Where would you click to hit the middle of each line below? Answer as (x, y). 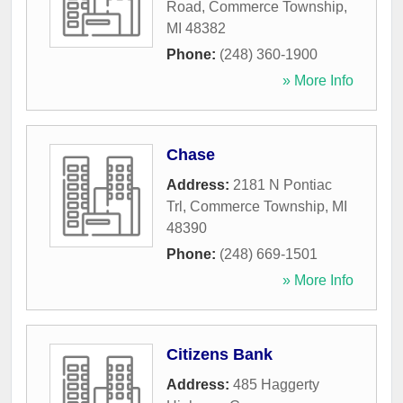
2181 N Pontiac (282, 185)
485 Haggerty (276, 385)
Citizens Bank (219, 355)
